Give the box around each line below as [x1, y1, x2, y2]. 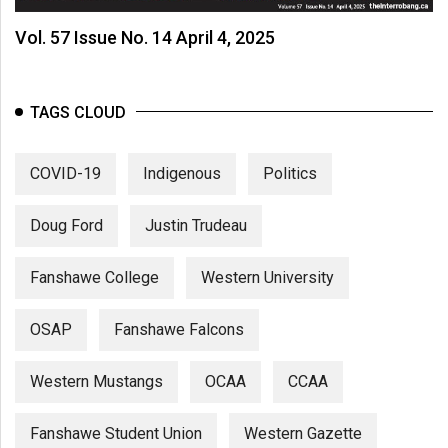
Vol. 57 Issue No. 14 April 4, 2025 [15, 26, 275, 48]
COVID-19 [30, 163, 101, 183]
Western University [201, 267, 334, 287]
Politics [263, 163, 317, 183]
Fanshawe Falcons [114, 319, 244, 339]
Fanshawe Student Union [30, 423, 202, 443]
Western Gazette [244, 423, 362, 443]
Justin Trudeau [145, 215, 247, 235]
